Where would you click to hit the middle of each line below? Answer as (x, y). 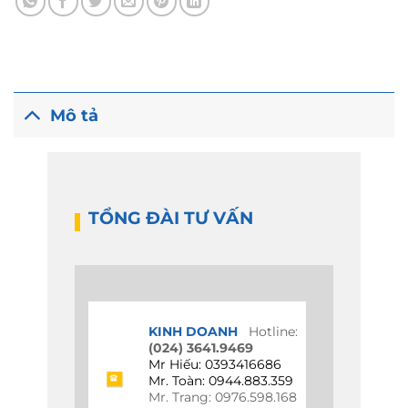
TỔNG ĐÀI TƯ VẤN (170, 218)
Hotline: (267, 331)
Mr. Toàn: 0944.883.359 (220, 380)
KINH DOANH (193, 331)
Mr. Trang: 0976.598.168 (222, 397)
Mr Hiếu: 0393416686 (214, 364)
